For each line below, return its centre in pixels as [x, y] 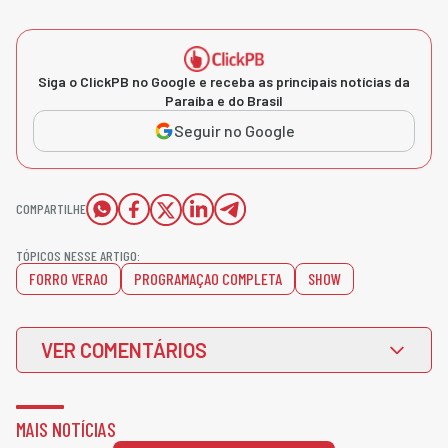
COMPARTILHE [51, 208]
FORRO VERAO [68, 278]
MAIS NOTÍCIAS [66, 428]
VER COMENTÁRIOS [124, 349]
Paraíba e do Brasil [224, 100]
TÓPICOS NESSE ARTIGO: [78, 255]
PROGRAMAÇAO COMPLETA [208, 278]
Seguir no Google [234, 130]
